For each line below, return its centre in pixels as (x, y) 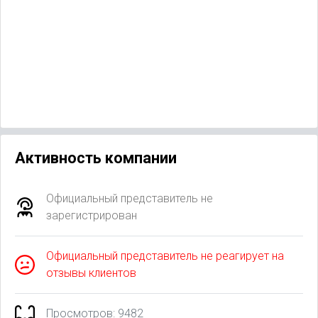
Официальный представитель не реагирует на (165, 256)
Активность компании (96, 158)
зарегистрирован (92, 215)
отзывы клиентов (91, 273)
